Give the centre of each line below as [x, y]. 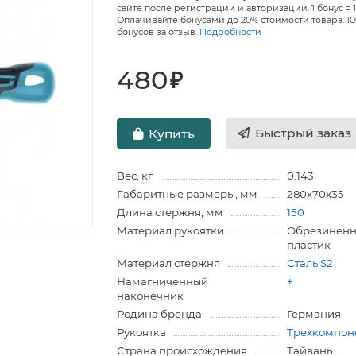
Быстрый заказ [304, 133]
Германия [314, 314]
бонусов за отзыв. [159, 32]
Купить [172, 133]
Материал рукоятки [171, 230]
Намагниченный [163, 281]
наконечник [151, 296]
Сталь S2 [310, 263]
